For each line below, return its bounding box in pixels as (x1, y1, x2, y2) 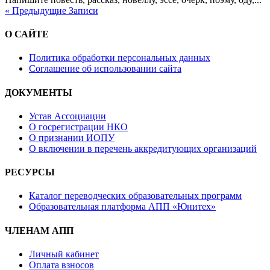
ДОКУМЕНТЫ (5, 87, 72, 98)
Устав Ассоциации (29, 110, 106, 121)
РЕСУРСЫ (5, 167, 55, 178)
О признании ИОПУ (29, 132, 115, 143)
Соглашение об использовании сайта (29, 63, 181, 74)
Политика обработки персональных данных (29, 52, 210, 63)
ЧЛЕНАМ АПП (5, 225, 74, 236)
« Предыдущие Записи (5, 5, 98, 16)
